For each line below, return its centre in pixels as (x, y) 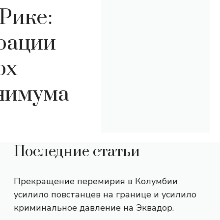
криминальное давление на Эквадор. (94, 208)
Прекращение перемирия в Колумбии (96, 181)
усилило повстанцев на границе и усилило (105, 194)
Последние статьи (77, 152)
